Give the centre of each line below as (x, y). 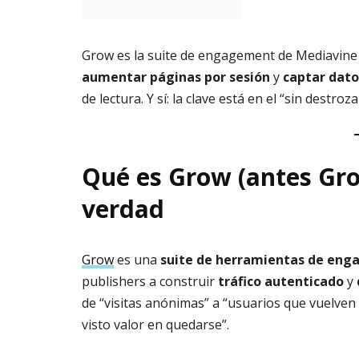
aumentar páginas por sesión (176, 77)
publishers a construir (150, 282)
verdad (123, 209)
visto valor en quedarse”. (155, 325)
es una (137, 260)
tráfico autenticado (281, 282)
